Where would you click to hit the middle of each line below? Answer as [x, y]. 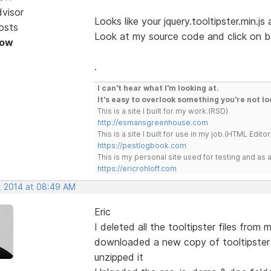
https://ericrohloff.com [137, 168]
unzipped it [119, 257]
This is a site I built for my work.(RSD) [162, 111]
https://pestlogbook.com [142, 145]
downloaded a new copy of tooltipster [182, 242]
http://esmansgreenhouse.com [152, 122]
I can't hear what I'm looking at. [158, 88]
